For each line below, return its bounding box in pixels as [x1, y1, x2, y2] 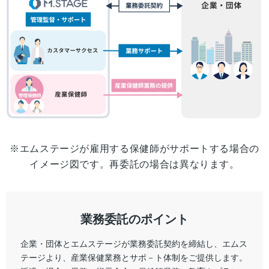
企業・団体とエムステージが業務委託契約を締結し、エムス [20, 238, 247, 249]
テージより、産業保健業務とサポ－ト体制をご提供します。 [20, 252, 247, 262]
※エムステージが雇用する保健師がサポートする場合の [10, 144, 259, 154]
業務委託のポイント [80, 213, 189, 226]
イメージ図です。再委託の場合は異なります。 [29, 159, 240, 170]
